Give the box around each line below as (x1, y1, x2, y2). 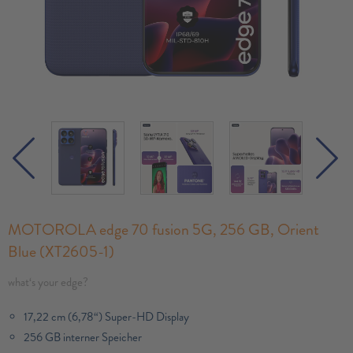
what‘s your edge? (8, 274, 88, 292)
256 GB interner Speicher (24, 329, 144, 347)
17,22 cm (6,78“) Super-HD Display (24, 309, 189, 326)
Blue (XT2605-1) (8, 240, 114, 262)
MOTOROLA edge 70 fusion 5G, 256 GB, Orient (8, 218, 319, 240)
